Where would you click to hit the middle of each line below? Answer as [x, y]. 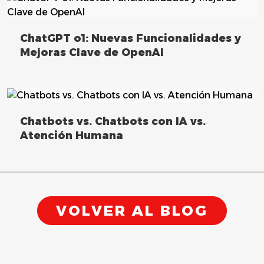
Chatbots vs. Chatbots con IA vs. [113, 122]
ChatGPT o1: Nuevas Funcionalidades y [131, 38]
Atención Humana [72, 136]
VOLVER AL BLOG [132, 210]
